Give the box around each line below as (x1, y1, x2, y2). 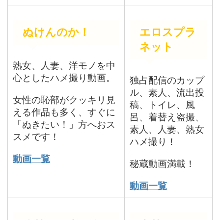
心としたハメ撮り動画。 (13, 72, 115, 83)
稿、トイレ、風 (130, 99, 195, 110)
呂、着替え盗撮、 (130, 111, 204, 123)
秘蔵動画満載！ (130, 158, 195, 169)
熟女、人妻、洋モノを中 (13, 59, 115, 71)
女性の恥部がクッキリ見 (13, 94, 115, 106)
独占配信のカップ (130, 74, 204, 86)
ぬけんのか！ (23, 26, 90, 38)
